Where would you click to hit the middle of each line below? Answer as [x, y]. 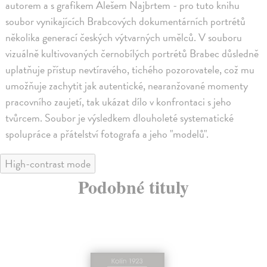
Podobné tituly [133, 186]
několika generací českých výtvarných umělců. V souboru [124, 37]
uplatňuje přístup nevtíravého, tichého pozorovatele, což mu [130, 69]
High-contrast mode [48, 163]
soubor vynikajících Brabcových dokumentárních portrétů [126, 21]
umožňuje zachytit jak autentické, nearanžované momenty [127, 85]
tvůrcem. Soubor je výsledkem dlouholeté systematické [120, 117]
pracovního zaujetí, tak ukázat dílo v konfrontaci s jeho [119, 101]
